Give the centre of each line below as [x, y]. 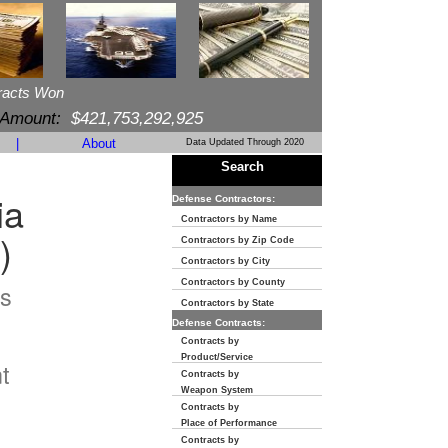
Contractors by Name [224, 219]
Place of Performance [224, 423]
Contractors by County [228, 282]
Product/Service [212, 357]
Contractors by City [221, 261]
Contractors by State [223, 303]
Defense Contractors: [223, 198]
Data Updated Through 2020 [245, 142]
